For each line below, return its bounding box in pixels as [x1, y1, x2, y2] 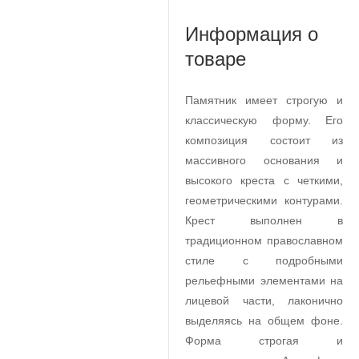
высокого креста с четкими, [185, 174, 343, 187]
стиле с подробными [185, 254, 343, 267]
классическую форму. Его [185, 114, 343, 127]
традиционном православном [185, 234, 343, 247]
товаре [185, 48, 246, 70]
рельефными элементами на [185, 274, 343, 287]
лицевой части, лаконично [185, 294, 343, 307]
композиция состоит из [185, 134, 343, 147]
